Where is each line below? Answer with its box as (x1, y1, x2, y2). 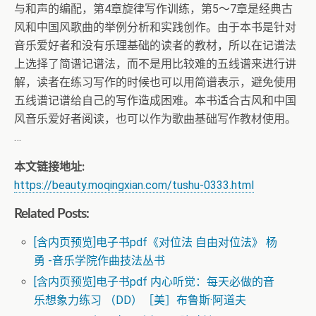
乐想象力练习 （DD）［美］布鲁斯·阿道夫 (34, 293, 247, 308)
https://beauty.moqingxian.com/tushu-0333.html (14, 178, 254, 192)
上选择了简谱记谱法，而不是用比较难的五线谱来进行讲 (14, 57, 296, 71)
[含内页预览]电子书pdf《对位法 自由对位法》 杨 (34, 236, 278, 249)
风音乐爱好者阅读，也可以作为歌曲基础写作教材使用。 (14, 112, 296, 126)
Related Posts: (14, 207, 89, 221)
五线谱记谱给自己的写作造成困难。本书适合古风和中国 (14, 94, 296, 107)
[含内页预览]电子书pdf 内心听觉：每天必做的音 (34, 275, 275, 289)
